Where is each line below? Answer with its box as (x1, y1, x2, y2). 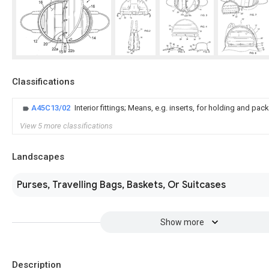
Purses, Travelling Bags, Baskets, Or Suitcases (17, 179, 226, 191)
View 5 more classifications (20, 121, 113, 130)
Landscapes (12, 151, 64, 162)
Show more (160, 217, 204, 227)
